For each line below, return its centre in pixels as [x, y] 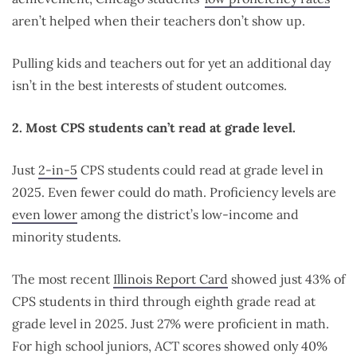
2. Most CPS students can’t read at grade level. [154, 127]
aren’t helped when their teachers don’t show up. [159, 20]
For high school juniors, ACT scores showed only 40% [170, 345]
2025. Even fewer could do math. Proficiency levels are [174, 192]
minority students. [67, 236]
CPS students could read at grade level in [200, 169]
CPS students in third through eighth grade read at [164, 301]
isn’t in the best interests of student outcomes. [149, 85]
